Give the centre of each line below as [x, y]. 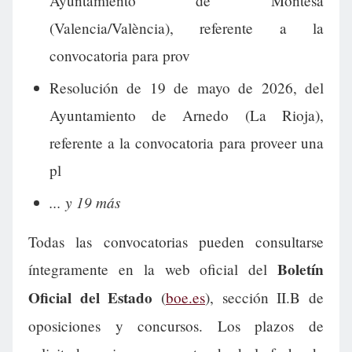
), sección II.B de [265, 298]
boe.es [186, 298]
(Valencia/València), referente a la [186, 28]
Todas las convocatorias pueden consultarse [176, 242]
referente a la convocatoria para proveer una [186, 142]
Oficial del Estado [91, 298]
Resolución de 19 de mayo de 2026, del [186, 87]
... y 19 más [84, 202]
